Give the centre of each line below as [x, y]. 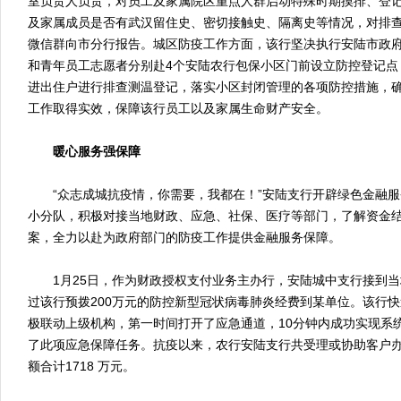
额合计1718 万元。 [81, 366]
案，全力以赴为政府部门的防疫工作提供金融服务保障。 [184, 237]
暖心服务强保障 [97, 151]
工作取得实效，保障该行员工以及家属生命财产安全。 [178, 108]
